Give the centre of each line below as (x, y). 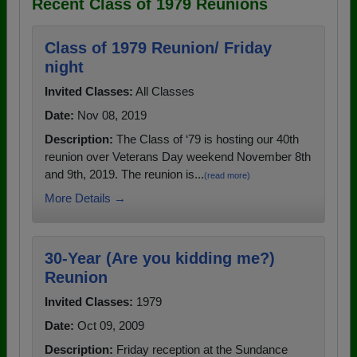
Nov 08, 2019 (110, 116)
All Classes (164, 92)
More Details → (85, 198)
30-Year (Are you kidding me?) (160, 259)
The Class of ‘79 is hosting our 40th (206, 139)
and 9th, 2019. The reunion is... (124, 175)
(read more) (227, 176)
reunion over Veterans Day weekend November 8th (178, 157)
